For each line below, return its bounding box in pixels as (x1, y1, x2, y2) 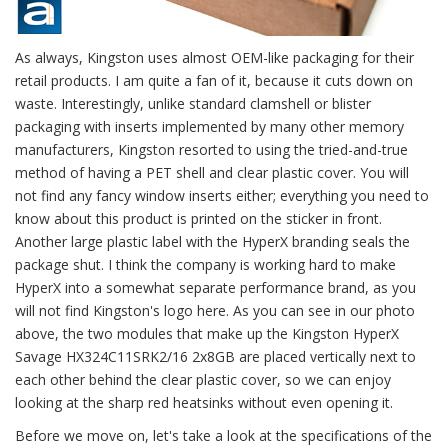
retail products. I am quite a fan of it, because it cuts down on (15, 70, 413, 90)
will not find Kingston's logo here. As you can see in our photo (15, 300, 415, 320)
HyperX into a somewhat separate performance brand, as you (15, 277, 416, 297)
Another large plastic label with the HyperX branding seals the (15, 231, 410, 251)
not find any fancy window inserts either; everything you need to (15, 185, 429, 205)
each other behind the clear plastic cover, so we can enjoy (15, 369, 391, 389)
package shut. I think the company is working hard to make (15, 254, 396, 274)
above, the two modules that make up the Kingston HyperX (15, 323, 399, 343)
